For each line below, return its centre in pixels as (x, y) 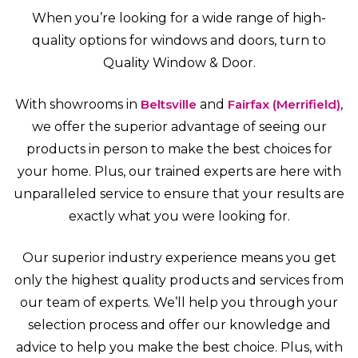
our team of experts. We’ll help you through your (179, 303)
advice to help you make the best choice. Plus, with (179, 348)
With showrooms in (78, 105)
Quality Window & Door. (179, 63)
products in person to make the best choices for (179, 149)
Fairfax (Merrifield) (284, 105)
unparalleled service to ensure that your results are (179, 194)
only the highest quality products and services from (179, 280)
